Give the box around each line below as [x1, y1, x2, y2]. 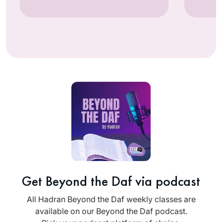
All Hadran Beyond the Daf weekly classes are [26, 194, 196, 205]
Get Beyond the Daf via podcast [22, 172, 200, 190]
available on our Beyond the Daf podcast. [35, 206, 187, 217]
